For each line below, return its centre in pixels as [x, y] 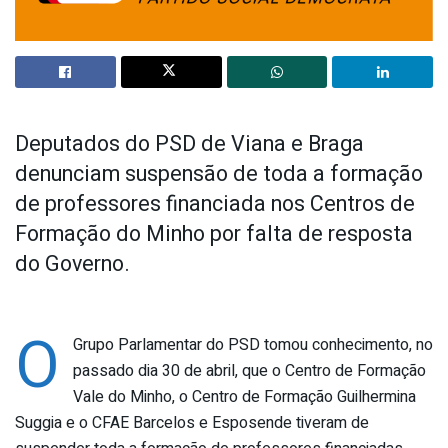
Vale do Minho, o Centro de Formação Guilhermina [244, 397]
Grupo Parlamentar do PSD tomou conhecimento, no [252, 345]
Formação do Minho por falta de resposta [214, 234]
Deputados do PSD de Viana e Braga [189, 144]
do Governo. [72, 264]
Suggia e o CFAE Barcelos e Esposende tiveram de [192, 423]
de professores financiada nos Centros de [215, 204]
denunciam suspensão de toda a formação [219, 174]
